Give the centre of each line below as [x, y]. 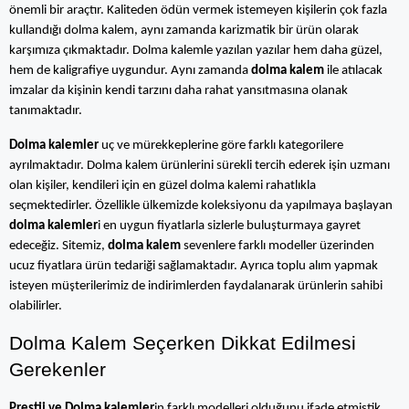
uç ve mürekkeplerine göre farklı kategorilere [221, 146]
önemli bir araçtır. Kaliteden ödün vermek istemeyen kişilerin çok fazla [198, 10]
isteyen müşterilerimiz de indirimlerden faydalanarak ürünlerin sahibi [196, 286]
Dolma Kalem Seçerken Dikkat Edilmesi [183, 343]
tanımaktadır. [46, 111]
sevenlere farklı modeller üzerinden [278, 246]
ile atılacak [353, 71]
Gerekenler [58, 370]
